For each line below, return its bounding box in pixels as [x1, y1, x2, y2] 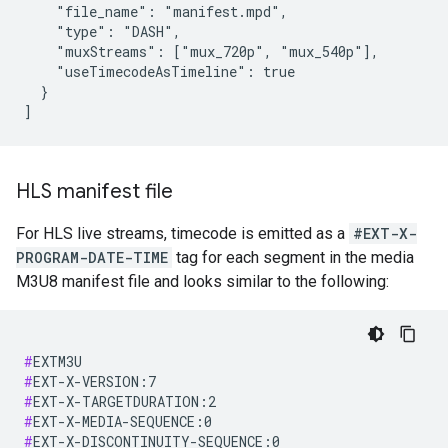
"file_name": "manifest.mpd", [24, 2, 288, 21]
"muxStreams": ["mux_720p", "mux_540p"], [24, 42, 379, 61]
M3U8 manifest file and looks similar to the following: [16, 272, 389, 291]
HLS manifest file [16, 179, 173, 204]
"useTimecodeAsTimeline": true [24, 62, 295, 81]
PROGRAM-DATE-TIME [16, 248, 168, 267]
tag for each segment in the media [172, 248, 414, 267]
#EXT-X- [353, 224, 417, 243]
